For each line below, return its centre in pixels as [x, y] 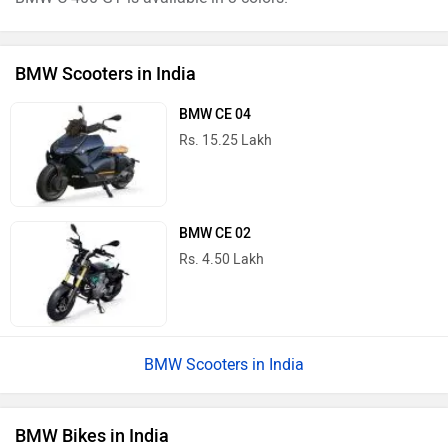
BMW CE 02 [215, 234]
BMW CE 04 [215, 115]
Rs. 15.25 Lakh [226, 141]
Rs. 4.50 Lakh [222, 260]
